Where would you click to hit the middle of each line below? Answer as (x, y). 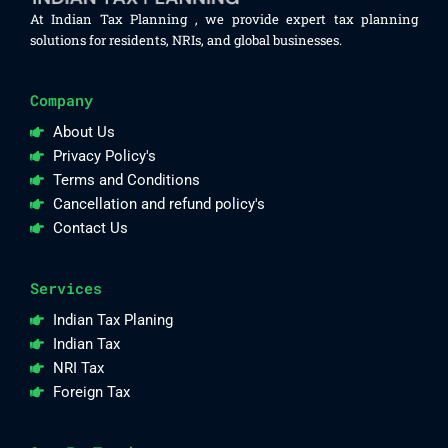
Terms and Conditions (126, 179)
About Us (83, 131)
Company (61, 100)
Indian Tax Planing (112, 320)
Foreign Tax (91, 392)
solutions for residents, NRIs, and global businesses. (186, 39)
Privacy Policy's (104, 155)
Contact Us (90, 227)
